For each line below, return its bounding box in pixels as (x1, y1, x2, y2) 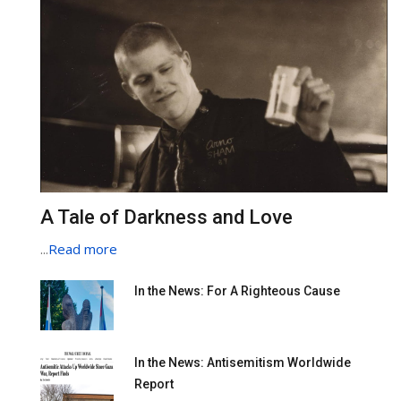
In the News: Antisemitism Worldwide (133, 355, 351, 371)
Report (133, 377, 174, 392)
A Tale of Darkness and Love (40, 205, 293, 228)
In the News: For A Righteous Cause (133, 283, 340, 298)
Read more (48, 239, 117, 258)
